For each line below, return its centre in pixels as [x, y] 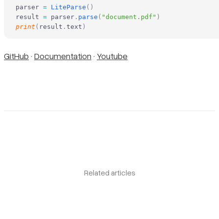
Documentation [63, 56]
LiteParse [66, 7]
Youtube [112, 56]
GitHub [16, 56]
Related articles [109, 173]
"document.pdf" [129, 17]
